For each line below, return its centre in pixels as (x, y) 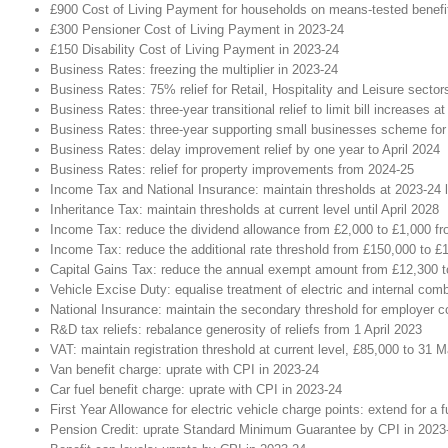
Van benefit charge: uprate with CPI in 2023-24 (184, 369)
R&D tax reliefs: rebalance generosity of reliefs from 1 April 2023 (236, 329)
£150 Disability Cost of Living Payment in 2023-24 (194, 49)
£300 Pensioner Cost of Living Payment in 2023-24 (197, 29)
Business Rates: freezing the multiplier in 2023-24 (196, 69)
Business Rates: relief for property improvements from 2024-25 (232, 169)
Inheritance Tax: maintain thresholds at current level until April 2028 (244, 209)
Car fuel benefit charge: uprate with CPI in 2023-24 (196, 389)
